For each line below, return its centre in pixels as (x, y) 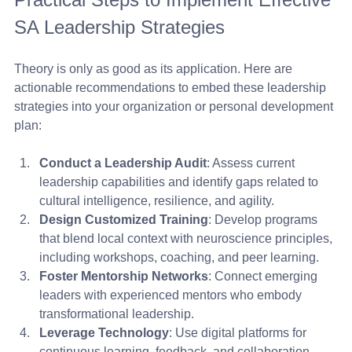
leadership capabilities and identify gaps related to (180, 181)
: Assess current (252, 163)
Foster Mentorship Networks (124, 276)
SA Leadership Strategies (119, 27)
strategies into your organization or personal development (175, 106)
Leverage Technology (104, 332)
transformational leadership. (117, 313)
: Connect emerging (264, 276)
